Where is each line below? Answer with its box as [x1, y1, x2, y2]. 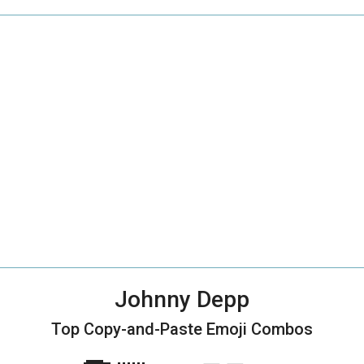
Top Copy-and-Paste [51, 319, 206, 339]
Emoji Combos [206, 319, 313, 339]
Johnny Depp [115, 286, 249, 313]
